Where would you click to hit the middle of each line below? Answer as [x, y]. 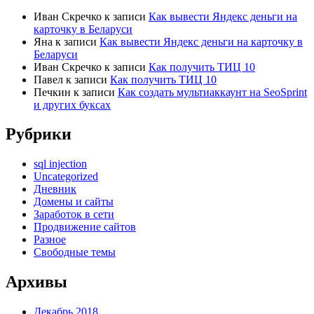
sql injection [60, 164]
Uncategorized [66, 177]
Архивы [36, 282]
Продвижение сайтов [85, 227]
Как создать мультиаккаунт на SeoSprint [212, 92]
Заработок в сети [74, 214]
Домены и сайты [74, 202]
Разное [50, 240]
